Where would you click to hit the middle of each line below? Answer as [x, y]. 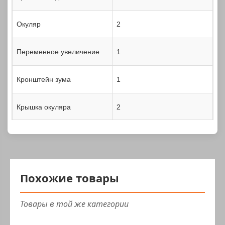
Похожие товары [70, 178]
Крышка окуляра [44, 107]
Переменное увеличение [58, 52]
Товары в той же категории [74, 204]
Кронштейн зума [44, 80]
